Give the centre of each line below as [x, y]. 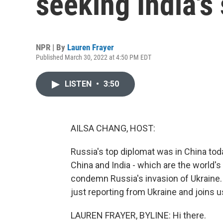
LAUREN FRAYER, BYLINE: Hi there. [138, 215]
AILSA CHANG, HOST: [113, 128]
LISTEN [79, 84]
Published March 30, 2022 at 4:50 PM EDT [94, 57]
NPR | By [52, 47]
